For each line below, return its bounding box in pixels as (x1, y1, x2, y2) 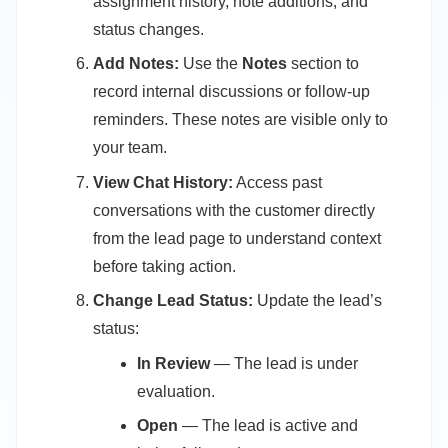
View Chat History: (93, 173, 233, 191)
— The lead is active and (178, 416, 358, 434)
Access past (233, 173, 322, 191)
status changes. (93, 21, 204, 39)
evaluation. (137, 382, 215, 400)
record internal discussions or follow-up (93, 83, 370, 101)
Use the (179, 55, 242, 73)
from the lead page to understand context (93, 229, 381, 247)
